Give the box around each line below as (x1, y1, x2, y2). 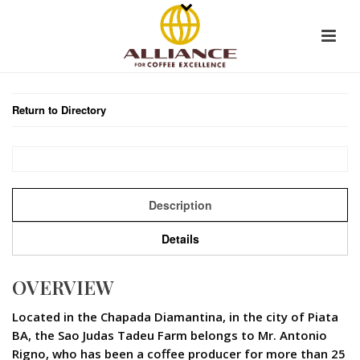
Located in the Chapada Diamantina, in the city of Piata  (12, 309, 342, 325)
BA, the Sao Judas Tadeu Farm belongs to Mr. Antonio (12, 327, 327, 343)
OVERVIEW (12, 274, 114, 300)
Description (148, 197, 212, 213)
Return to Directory (12, 102, 106, 117)
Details (161, 231, 199, 247)
